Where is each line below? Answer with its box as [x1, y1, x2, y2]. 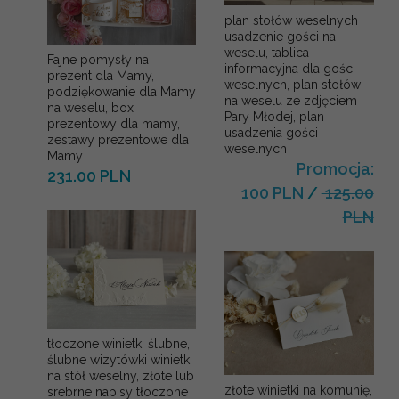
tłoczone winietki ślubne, [47, 336, 190, 351]
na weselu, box [47, 100, 134, 115]
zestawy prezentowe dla [47, 132, 189, 147]
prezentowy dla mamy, [47, 116, 180, 131]
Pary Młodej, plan [224, 109, 325, 124]
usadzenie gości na [224, 28, 337, 44]
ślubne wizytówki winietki [47, 352, 192, 367]
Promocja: [296, 159, 374, 178]
